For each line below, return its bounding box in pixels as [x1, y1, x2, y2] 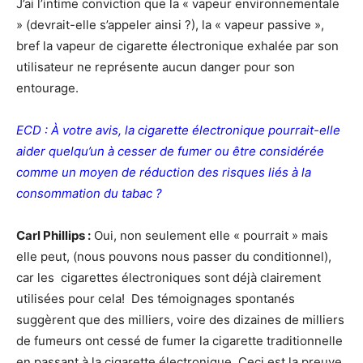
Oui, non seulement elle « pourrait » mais [91, 228, 328, 243]
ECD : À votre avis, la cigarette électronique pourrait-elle [16, 122, 340, 138]
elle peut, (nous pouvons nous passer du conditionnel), [16, 249, 331, 264]
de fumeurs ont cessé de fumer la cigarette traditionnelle [16, 333, 343, 348]
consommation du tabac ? [16, 186, 162, 201]
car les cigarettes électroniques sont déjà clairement [16, 270, 321, 285]
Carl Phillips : [16, 228, 91, 243]
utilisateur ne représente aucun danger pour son [16, 59, 295, 75]
